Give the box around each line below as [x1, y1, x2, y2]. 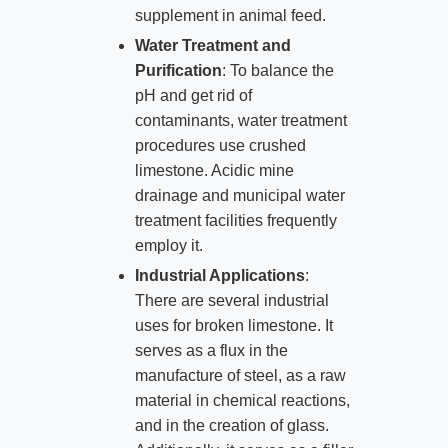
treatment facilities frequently [134, 212, 337, 230]
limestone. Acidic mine [134, 162, 294, 180]
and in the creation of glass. [134, 416, 329, 434]
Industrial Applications [134, 266, 305, 284]
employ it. [134, 237, 203, 255]
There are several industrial [134, 291, 329, 309]
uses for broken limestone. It [134, 316, 333, 334]
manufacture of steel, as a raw [134, 366, 346, 384]
